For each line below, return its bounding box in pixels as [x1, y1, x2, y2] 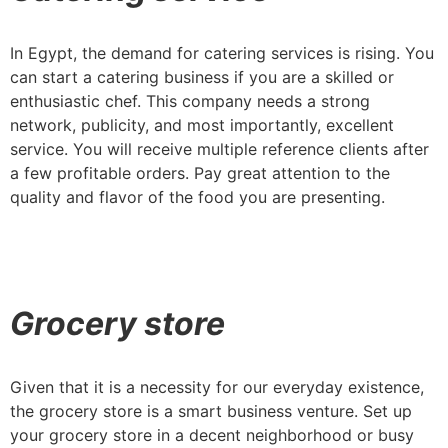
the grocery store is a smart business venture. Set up [10, 400, 412, 421]
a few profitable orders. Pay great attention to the [10, 162, 390, 183]
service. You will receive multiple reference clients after [10, 138, 429, 159]
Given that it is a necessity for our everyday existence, [10, 376, 424, 397]
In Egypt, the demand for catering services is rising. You [10, 42, 434, 63]
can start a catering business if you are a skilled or [10, 66, 394, 87]
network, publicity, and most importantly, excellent [10, 114, 394, 135]
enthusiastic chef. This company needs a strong [10, 90, 370, 111]
